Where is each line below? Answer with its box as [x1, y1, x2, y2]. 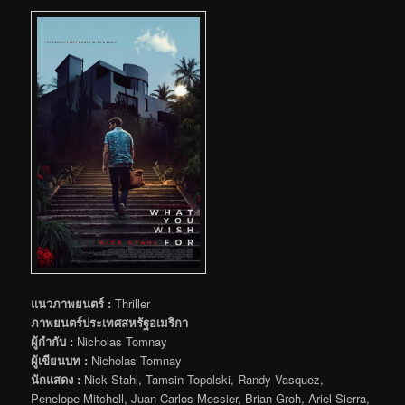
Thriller [111, 294, 151, 312]
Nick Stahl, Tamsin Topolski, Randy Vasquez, [80, 370, 325, 388]
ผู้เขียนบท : [31, 351, 89, 369]
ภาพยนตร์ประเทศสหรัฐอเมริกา [31, 313, 189, 331]
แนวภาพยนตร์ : [31, 294, 112, 312]
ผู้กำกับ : [31, 332, 74, 350]
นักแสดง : [31, 370, 81, 388]
